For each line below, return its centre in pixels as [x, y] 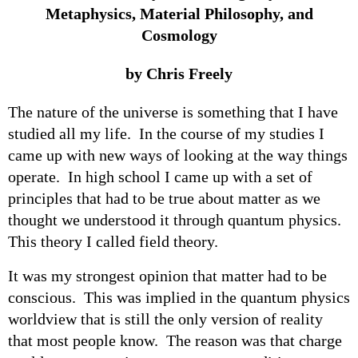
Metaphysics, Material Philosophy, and [179, 13]
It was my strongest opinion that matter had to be [167, 275]
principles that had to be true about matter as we [164, 198]
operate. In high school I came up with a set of [160, 176]
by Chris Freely [179, 73]
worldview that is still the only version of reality [165, 318]
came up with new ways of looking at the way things [178, 155]
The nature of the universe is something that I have [173, 111]
